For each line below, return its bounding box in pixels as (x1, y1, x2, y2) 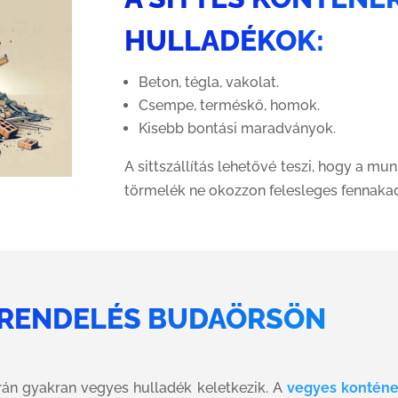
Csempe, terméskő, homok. (139, 96, 321, 114)
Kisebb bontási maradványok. (139, 119, 337, 137)
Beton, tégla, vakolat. (139, 73, 280, 91)
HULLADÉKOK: (124, 23, 325, 57)
